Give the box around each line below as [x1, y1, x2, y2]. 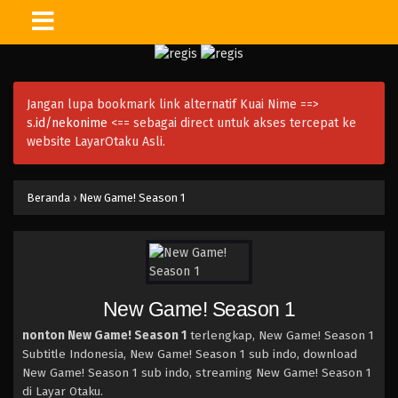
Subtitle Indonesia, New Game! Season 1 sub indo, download [22, 346, 357, 362]
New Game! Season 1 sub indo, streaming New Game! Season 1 [22, 365, 371, 380]
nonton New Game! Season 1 [22, 328, 187, 343]
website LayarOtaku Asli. [27, 134, 165, 149]
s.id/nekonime [27, 115, 107, 131]
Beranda [27, 191, 70, 204]
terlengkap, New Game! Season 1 [187, 328, 374, 343]
